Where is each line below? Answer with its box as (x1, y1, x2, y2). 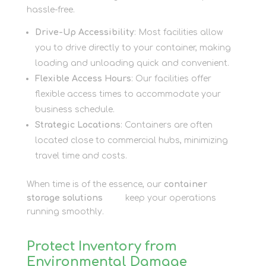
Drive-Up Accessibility (34, 28, 134, 37)
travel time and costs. (34, 151, 127, 160)
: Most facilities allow (134, 28, 223, 37)
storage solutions (26, 194, 103, 202)
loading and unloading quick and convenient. (34, 59, 229, 68)
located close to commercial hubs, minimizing (34, 136, 228, 145)
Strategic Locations (34, 121, 121, 129)
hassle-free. (26, 5, 75, 14)
